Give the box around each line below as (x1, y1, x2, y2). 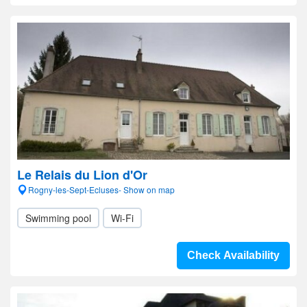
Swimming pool (25, 211, 91, 225)
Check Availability (187, 249, 280, 261)
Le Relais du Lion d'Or (17, 166, 147, 184)
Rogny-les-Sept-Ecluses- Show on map (28, 184, 175, 195)
